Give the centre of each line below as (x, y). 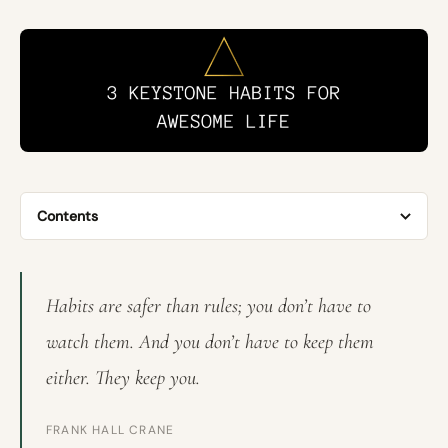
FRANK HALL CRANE (110, 430)
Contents (67, 216)
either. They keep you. (123, 378)
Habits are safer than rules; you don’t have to (208, 306)
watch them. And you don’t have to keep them (210, 342)
